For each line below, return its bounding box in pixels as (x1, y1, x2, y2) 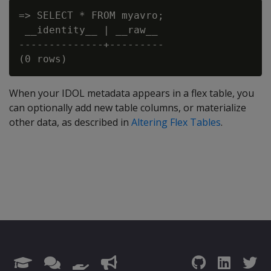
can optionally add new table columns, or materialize (9, 101, 246, 115)
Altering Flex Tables (131, 116, 221, 129)
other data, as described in (9, 116, 131, 129)
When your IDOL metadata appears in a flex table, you (9, 87, 254, 100)
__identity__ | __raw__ (19, 24, 158, 36)
